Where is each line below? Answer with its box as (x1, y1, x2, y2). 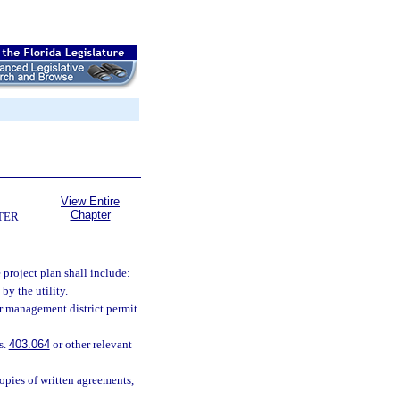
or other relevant (49, 337, 132, 351)
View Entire (61, 195, 120, 208)
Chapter (70, 208, 111, 221)
